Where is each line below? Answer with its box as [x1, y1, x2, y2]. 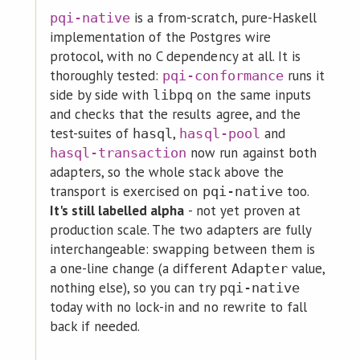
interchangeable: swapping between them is [49, 239, 315, 258]
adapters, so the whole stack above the [49, 162, 284, 181]
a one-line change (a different [49, 259, 231, 277]
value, [287, 259, 325, 277]
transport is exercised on [49, 182, 202, 200]
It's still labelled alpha [49, 201, 185, 219]
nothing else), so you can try [49, 278, 219, 297]
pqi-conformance [162, 67, 284, 84]
